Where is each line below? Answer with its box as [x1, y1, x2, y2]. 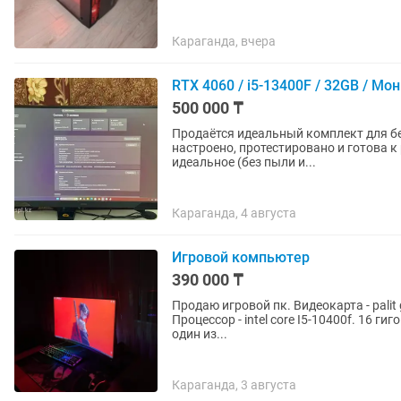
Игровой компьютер [172, 249, 310, 266]
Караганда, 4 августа [172, 206, 296, 220]
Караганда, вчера [172, 34, 276, 48]
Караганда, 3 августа [172, 378, 296, 392]
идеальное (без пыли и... [172, 155, 316, 169]
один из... [172, 327, 227, 341]
